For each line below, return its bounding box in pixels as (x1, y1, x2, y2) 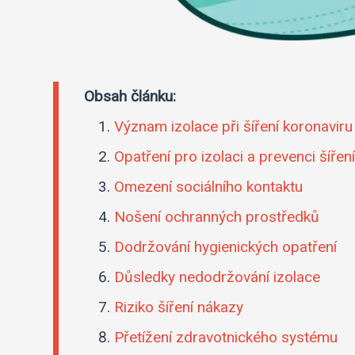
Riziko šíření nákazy (114, 298, 244, 317)
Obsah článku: (84, 87, 176, 106)
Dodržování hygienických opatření (114, 238, 338, 257)
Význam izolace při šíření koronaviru (114, 117, 353, 136)
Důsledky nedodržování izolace (114, 268, 321, 287)
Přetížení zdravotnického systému (114, 328, 338, 347)
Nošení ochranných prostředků (114, 208, 320, 227)
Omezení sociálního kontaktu (114, 177, 303, 197)
